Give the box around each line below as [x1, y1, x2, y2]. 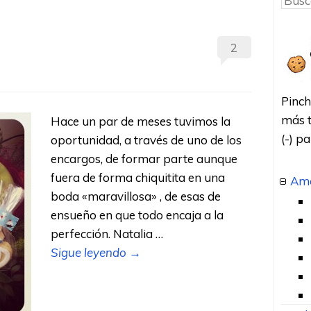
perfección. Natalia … [51, 226, 164, 241]
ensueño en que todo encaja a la [51, 207, 224, 222]
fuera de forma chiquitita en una [51, 169, 226, 185]
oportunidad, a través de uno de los [51, 132, 242, 147]
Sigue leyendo [51, 244, 130, 260]
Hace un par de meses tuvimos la [51, 113, 231, 128]
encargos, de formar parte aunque [51, 151, 238, 166]
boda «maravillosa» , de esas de [51, 188, 221, 203]
